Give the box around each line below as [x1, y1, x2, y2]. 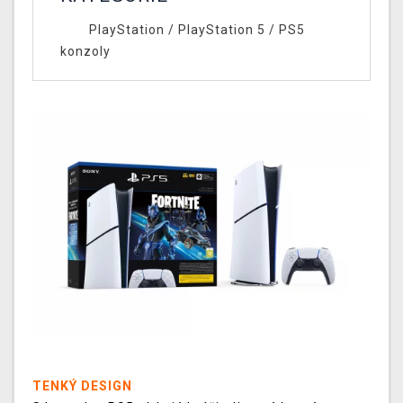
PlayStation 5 [177, 22, 265, 38]
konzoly [60, 44, 111, 59]
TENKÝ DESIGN [32, 378, 132, 393]
